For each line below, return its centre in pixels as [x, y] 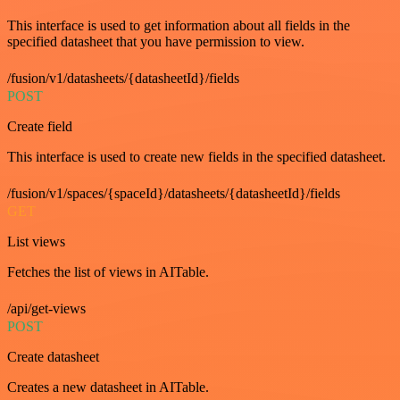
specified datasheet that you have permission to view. [156, 42]
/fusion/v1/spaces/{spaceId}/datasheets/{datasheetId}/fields [174, 193]
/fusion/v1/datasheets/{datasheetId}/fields [123, 78]
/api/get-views [46, 308]
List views [36, 242]
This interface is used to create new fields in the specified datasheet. [196, 157]
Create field [40, 126]
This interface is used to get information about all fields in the [179, 25]
